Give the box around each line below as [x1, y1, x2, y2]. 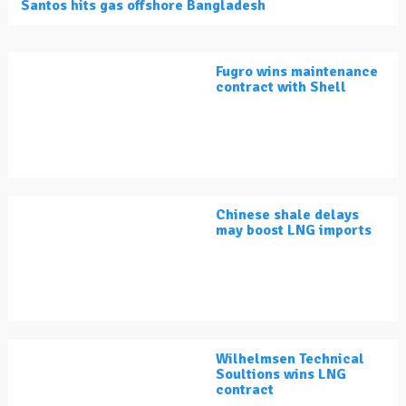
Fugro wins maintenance [216, 63, 378, 82]
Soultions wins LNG [216, 365, 346, 384]
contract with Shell [216, 78, 346, 97]
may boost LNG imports [216, 221, 372, 240]
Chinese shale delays [216, 206, 359, 225]
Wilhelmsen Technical [216, 350, 364, 369]
